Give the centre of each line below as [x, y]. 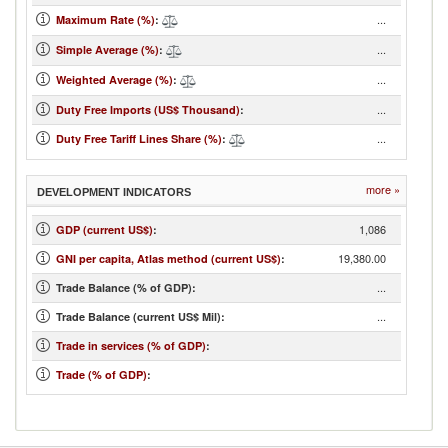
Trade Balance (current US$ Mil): [140, 316]
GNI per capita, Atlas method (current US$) [168, 258]
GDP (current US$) [104, 229]
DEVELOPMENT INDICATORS [114, 192]
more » [383, 189]
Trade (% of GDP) [101, 374]
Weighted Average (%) [114, 79]
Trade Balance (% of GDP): [126, 287]
